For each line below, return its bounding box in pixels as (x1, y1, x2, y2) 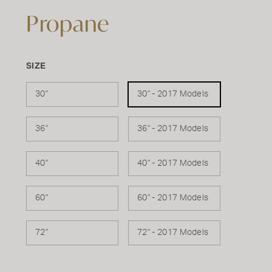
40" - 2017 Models (137, 159, 209, 168)
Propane (26, 9, 110, 38)
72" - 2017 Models (137, 228, 209, 237)
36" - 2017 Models (137, 124, 209, 133)
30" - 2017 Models (137, 90, 209, 98)
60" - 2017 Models (137, 194, 209, 202)
